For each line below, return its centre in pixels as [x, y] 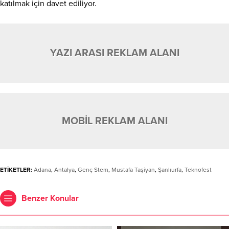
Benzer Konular [50, 198]
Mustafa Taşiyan [133, 169]
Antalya [64, 169]
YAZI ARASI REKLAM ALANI [114, 53]
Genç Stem [93, 169]
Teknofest [198, 169]
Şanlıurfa [170, 169]
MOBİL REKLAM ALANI [114, 121]
